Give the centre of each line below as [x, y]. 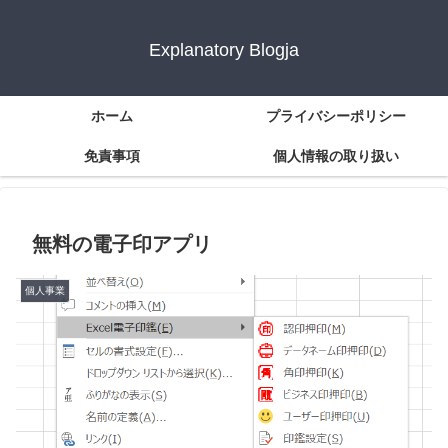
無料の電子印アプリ [122, 244]
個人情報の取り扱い [336, 156]
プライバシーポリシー [336, 116]
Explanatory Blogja [224, 50]
